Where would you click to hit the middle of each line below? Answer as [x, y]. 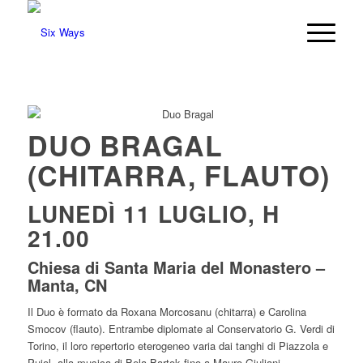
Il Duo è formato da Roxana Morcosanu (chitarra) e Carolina [167, 312]
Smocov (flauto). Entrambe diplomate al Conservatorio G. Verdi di [181, 329]
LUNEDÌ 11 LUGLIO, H [153, 214]
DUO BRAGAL [125, 145]
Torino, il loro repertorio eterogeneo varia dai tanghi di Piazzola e [177, 346]
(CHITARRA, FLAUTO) [178, 175]
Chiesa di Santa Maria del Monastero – [176, 267]
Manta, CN [67, 285]
